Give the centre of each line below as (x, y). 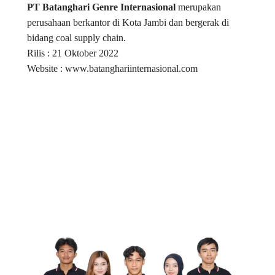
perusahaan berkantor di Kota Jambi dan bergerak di (128, 22)
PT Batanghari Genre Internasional (101, 7)
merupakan (198, 7)
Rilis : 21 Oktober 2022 (72, 53)
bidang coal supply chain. (76, 37)
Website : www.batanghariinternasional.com (112, 68)
